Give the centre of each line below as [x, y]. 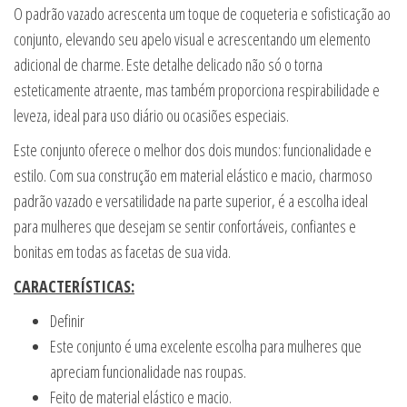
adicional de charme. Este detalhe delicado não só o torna [168, 65]
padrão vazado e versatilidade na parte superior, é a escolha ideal [191, 201]
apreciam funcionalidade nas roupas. [148, 372]
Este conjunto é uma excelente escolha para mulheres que [206, 346]
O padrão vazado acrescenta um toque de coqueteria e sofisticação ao [202, 14]
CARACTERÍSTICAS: [74, 286]
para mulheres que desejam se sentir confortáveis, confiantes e [185, 226]
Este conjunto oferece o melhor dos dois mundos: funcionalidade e [193, 150]
